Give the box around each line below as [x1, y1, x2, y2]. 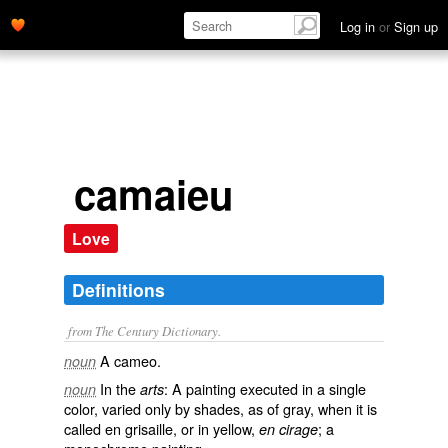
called [64, 418, 105, 439]
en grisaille [105, 418, 173, 439]
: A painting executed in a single [164, 378, 366, 399]
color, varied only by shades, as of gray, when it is [64, 398, 377, 419]
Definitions [72, 277, 165, 302]
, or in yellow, [173, 418, 259, 439]
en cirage [259, 419, 318, 439]
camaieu [74, 165, 233, 222]
